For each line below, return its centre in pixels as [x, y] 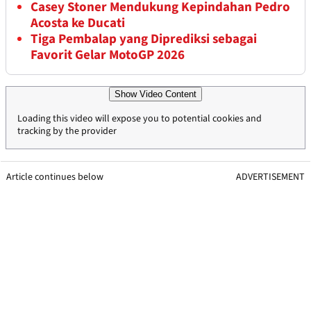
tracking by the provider [67, 132]
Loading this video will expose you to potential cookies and [140, 119]
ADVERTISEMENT [270, 177]
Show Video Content [155, 94]
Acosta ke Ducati [78, 24]
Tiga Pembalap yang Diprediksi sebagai [144, 40]
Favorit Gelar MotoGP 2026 [108, 56]
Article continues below [55, 177]
